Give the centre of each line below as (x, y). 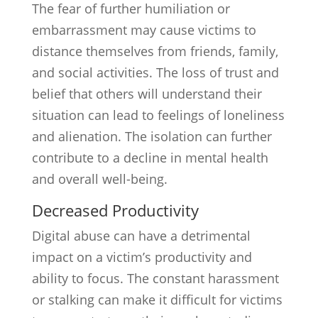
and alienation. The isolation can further (152, 136)
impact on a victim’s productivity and (142, 257)
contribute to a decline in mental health (150, 158)
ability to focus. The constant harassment (155, 278)
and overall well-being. (99, 179)
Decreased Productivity (115, 210)
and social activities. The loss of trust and (155, 72)
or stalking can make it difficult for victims (157, 300)
